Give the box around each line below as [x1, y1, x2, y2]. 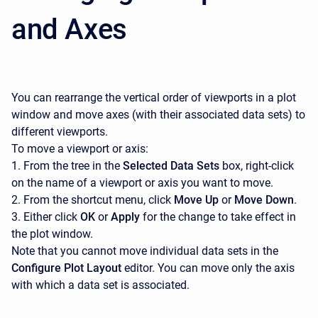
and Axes [11, 13, 127, 47]
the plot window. [11, 227, 93, 241]
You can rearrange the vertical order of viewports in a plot [11, 91, 296, 105]
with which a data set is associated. [11, 278, 190, 292]
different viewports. [11, 125, 108, 139]
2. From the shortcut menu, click [11, 193, 174, 207]
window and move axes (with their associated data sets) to [11, 108, 305, 122]
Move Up [174, 193, 219, 207]
